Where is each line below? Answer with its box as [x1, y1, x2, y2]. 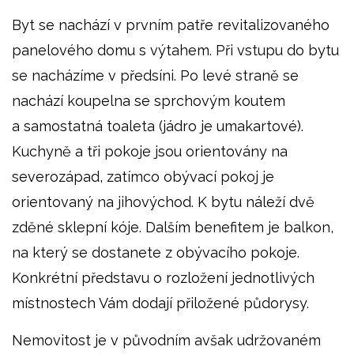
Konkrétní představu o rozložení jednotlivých [12, 269, 314, 286]
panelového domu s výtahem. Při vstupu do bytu [12, 41, 339, 58]
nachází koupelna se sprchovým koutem [12, 92, 285, 109]
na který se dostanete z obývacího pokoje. [12, 243, 299, 261]
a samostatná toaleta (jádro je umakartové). [12, 117, 303, 134]
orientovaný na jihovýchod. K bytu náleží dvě [12, 193, 314, 210]
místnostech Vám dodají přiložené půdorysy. [12, 294, 309, 311]
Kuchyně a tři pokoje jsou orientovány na [12, 142, 288, 160]
